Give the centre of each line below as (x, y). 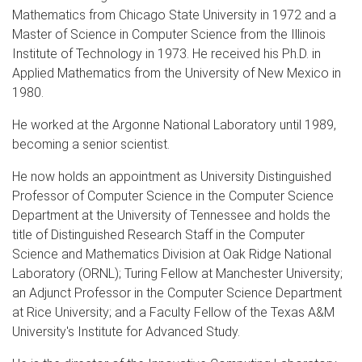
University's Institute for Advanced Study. (126, 331)
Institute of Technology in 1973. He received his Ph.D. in (166, 53)
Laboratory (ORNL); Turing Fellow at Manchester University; (177, 273)
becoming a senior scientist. (91, 144)
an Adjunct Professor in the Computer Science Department (177, 293)
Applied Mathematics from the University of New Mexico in (177, 73)
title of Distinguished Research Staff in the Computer (158, 234)
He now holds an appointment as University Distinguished (172, 176)
